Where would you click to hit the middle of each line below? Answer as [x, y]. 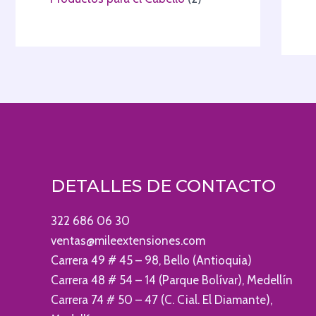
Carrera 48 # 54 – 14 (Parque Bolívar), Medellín [172, 280]
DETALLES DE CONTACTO [163, 186]
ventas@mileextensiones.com [128, 240]
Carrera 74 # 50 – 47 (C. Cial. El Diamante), [162, 299]
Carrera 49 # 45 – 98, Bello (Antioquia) [151, 260]
